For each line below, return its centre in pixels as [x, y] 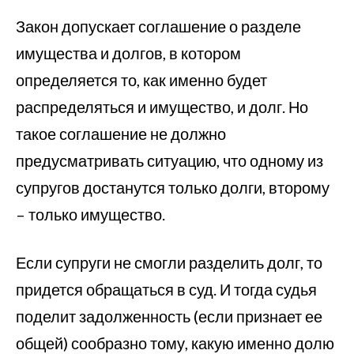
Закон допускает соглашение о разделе [158, 26]
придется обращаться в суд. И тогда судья [166, 289]
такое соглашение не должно [121, 134]
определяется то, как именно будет [141, 80]
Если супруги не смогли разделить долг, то [169, 262]
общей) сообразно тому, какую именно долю [175, 343]
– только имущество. [90, 214]
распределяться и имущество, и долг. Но [162, 107]
